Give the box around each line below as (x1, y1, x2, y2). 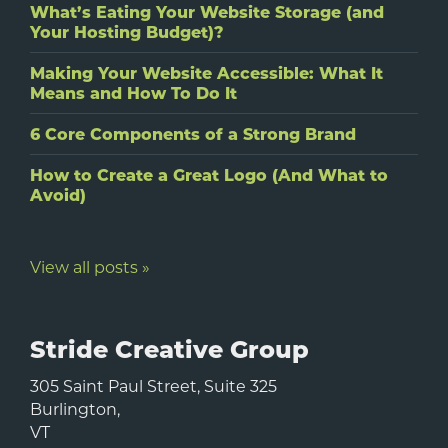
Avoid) (30, 184, 86, 206)
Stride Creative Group (30, 332, 309, 365)
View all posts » (30, 256, 150, 278)
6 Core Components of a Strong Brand (30, 123, 356, 145)
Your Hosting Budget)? (30, 21, 224, 43)
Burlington (30, 398, 117, 420)
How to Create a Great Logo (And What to (30, 164, 388, 186)
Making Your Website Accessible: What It (30, 62, 383, 84)
